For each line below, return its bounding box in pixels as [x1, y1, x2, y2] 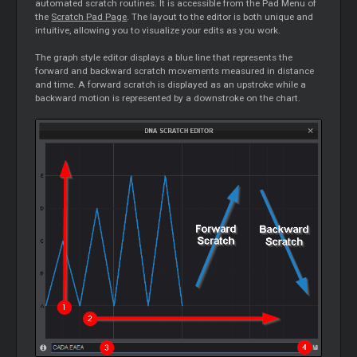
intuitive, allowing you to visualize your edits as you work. [35, 25, 281, 37]
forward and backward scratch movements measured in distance [35, 65, 315, 77]
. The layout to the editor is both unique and [127, 11, 314, 23]
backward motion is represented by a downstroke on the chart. [35, 92, 301, 104]
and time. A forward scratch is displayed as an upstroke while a [35, 79, 307, 91]
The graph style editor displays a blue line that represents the [35, 52, 293, 64]
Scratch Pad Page [51, 11, 127, 23]
